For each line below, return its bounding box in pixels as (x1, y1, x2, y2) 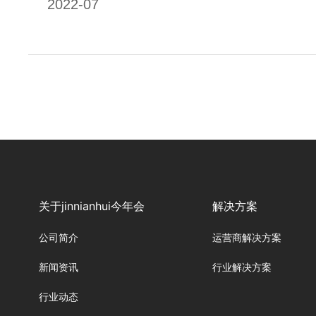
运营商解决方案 (212, 231, 281, 244)
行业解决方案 (212, 261, 272, 274)
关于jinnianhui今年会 (39, 199, 145, 214)
